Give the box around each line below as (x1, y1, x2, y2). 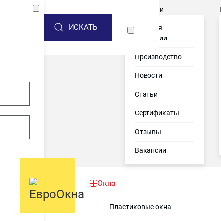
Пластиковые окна (110, 203, 171, 211)
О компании (125, 5, 164, 13)
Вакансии (135, 147, 166, 154)
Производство (135, 53, 182, 61)
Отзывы (135, 128, 161, 136)
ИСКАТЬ (69, 23, 97, 32)
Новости (135, 72, 162, 79)
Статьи (135, 90, 158, 98)
